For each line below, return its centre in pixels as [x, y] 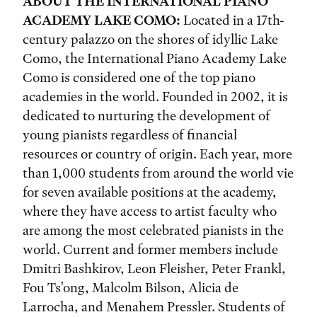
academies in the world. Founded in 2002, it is [155, 97]
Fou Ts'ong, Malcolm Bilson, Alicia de [131, 288]
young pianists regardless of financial [130, 135]
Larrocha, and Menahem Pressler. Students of [154, 307]
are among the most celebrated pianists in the [153, 230]
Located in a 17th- [232, 20]
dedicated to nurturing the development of [146, 116]
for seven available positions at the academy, [150, 192]
